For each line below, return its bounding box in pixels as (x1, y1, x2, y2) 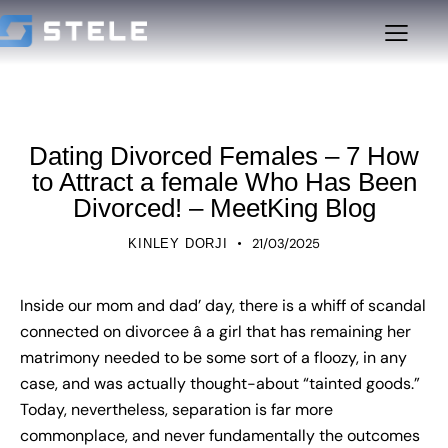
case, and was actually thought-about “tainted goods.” (20, 373, 420, 395)
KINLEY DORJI (128, 236, 228, 252)
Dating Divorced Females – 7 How (29, 141, 419, 172)
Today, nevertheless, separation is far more (20, 399, 333, 421)
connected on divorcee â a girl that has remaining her (20, 321, 411, 343)
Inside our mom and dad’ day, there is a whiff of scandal (20, 295, 426, 317)
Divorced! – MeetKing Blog (72, 193, 376, 224)
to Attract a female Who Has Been (31, 167, 417, 198)
